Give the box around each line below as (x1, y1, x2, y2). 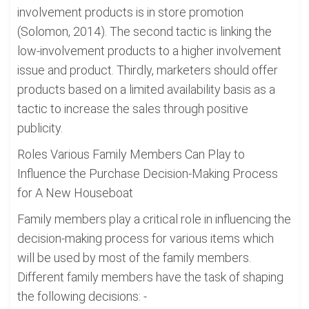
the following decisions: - (17, 289, 147, 303)
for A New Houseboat (17, 186, 133, 200)
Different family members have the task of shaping (17, 270, 283, 284)
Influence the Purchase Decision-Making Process (17, 166, 278, 181)
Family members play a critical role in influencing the (17, 212, 291, 226)
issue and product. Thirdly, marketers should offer (17, 63, 278, 77)
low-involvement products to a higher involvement (17, 43, 281, 58)
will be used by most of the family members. (17, 250, 251, 265)
